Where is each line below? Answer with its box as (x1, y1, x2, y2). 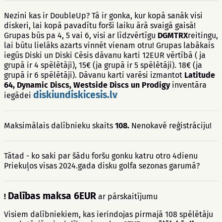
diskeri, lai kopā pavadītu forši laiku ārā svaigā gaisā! (4, 21, 196, 30)
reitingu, (188, 31, 218, 40)
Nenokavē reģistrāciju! (129, 121, 212, 130)
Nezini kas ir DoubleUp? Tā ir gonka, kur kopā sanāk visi (4, 11, 203, 20)
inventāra (170, 80, 207, 90)
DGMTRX (158, 31, 188, 40)
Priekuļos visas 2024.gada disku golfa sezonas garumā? (4, 161, 200, 170)
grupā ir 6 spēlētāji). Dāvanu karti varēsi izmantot (4, 70, 184, 80)
